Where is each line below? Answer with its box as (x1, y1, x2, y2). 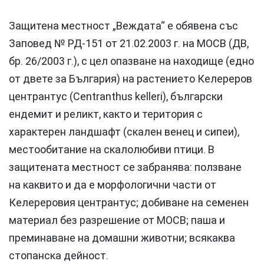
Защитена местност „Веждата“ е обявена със (9, 19, 238, 33)
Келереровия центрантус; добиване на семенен (9, 196, 249, 210)
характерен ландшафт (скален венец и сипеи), (9, 125, 239, 139)
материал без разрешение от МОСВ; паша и (9, 213, 225, 227)
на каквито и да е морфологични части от (9, 178, 216, 192)
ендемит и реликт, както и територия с (9, 107, 203, 121)
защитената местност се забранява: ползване (9, 160, 242, 174)
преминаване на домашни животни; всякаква (9, 231, 235, 245)
